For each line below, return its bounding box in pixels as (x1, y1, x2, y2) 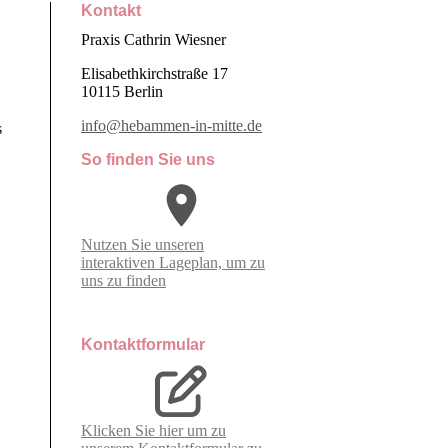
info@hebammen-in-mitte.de (81, 117, 262, 135)
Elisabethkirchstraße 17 (81, 65, 232, 83)
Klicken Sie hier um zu (81, 421, 226, 439)
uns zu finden (81, 272, 166, 290)
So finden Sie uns (81, 151, 215, 169)
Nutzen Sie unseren (81, 236, 204, 254)
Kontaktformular (81, 335, 205, 353)
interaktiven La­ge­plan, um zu (81, 254, 265, 272)
